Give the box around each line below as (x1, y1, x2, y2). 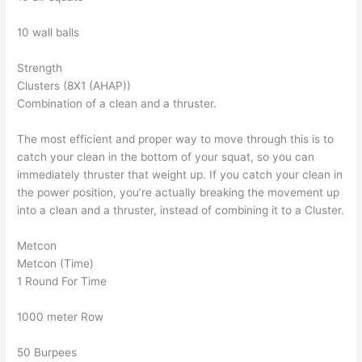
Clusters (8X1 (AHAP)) (17, 79, 132, 93)
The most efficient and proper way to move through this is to (17, 133, 335, 146)
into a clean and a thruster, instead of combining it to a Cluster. (17, 204, 345, 217)
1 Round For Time (17, 275, 107, 288)
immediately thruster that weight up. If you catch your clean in (17, 168, 343, 182)
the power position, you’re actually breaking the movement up (17, 186, 340, 200)
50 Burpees (17, 346, 78, 360)
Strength (17, 61, 63, 75)
